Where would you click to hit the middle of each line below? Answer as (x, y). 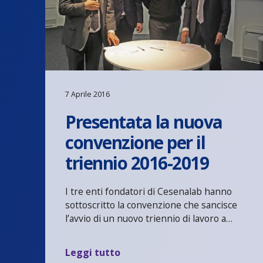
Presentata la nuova (144, 122)
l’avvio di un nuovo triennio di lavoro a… (149, 218)
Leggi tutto (93, 253)
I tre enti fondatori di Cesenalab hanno (149, 191)
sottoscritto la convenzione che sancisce (151, 205)
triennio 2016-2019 (137, 163)
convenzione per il (135, 142)
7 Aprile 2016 (88, 94)
